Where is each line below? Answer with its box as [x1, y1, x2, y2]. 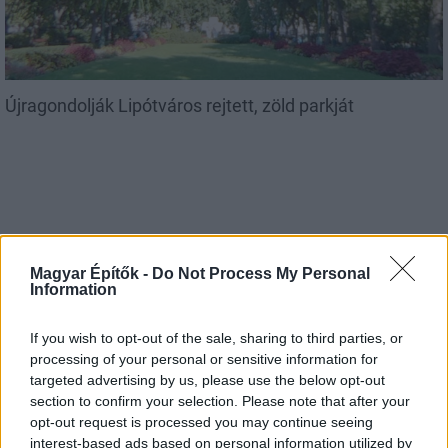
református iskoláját [5, 422, 164, 443]
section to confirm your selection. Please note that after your [30, 392, 410, 409]
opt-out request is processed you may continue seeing [30, 413, 373, 430]
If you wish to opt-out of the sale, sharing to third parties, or [30, 329, 403, 346]
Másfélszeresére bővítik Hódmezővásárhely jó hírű [5, 400, 406, 421]
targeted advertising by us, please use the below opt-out [30, 371, 385, 388]
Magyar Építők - [30, 264, 152, 282]
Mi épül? [10, 237, 52, 252]
